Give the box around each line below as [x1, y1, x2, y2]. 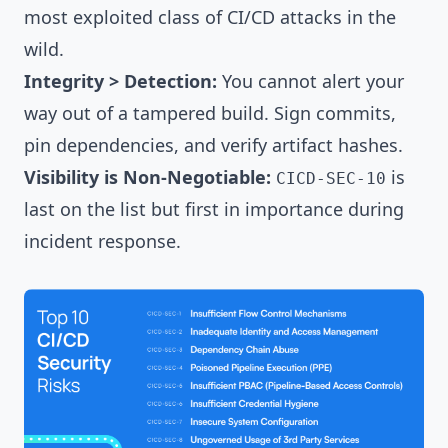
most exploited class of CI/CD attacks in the [24, 5, 396, 29]
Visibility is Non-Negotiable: [24, 165, 271, 189]
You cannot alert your [217, 69, 404, 93]
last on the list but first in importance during [24, 197, 404, 221]
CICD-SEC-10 [276, 169, 386, 188]
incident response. [24, 229, 181, 253]
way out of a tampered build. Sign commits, [24, 101, 396, 125]
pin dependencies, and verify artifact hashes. [24, 133, 403, 157]
